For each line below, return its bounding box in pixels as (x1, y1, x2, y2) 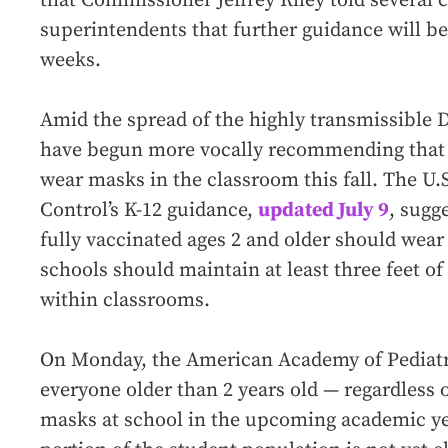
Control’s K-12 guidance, (40, 198, 258, 224)
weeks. (40, 48, 101, 74)
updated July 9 (258, 198, 389, 224)
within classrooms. (40, 288, 210, 314)
